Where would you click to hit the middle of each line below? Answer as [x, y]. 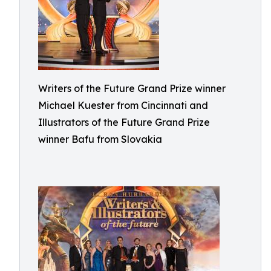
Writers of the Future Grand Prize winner [132, 88]
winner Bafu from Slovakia [100, 139]
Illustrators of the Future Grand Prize [124, 122]
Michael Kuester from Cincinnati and [123, 105]
